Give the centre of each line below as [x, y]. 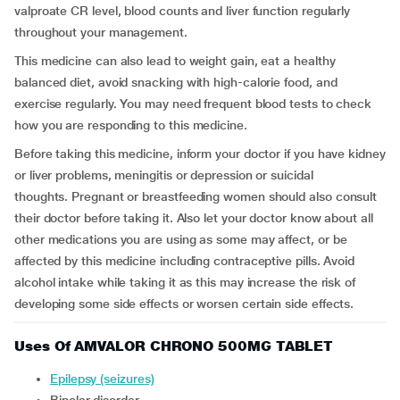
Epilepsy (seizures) [106, 379]
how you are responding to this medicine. [131, 125]
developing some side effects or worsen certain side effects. [184, 304]
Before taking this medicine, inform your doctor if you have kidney [200, 154]
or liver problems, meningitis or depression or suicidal [164, 175]
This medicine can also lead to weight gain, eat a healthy [175, 61]
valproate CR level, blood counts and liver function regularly [183, 11]
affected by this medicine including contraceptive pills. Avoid [185, 261]
